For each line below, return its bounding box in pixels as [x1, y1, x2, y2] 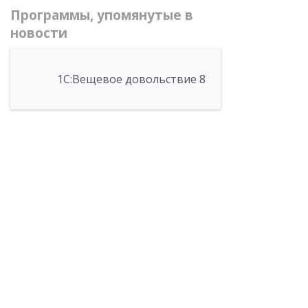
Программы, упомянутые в [10, 6, 193, 24]
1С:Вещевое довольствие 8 [57, 71, 206, 87]
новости [10, 24, 67, 42]
